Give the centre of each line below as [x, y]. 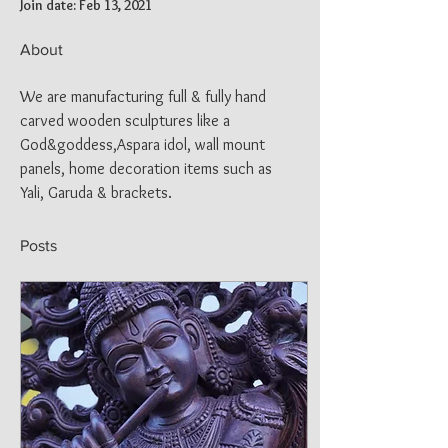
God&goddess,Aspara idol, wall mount [144, 144]
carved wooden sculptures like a [127, 120]
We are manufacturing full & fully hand [145, 96]
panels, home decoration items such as [148, 168]
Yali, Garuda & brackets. [96, 192]
